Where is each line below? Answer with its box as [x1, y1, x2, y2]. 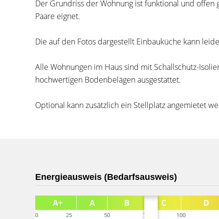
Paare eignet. [35, 11, 80, 22]
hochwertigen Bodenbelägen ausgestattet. [35, 74, 181, 85]
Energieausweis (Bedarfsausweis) [35, 172, 177, 182]
